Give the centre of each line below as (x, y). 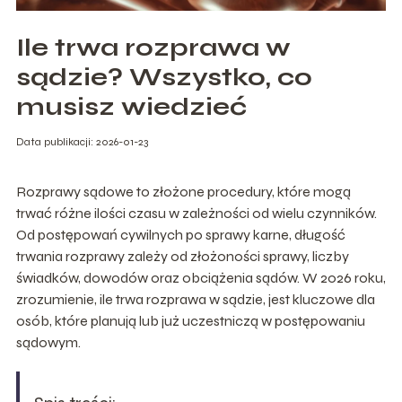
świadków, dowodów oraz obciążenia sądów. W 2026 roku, (201, 277)
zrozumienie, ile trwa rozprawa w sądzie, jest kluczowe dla (195, 299)
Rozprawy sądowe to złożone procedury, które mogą (183, 191)
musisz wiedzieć (131, 106)
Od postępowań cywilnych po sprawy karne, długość (180, 234)
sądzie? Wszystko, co (164, 77)
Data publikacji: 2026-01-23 (82, 141)
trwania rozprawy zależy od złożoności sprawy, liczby (182, 256)
